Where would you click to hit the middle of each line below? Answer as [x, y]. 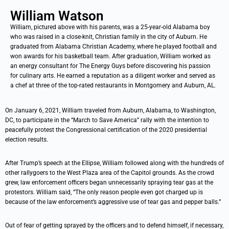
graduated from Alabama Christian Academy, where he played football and [113, 47]
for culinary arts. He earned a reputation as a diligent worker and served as [113, 76]
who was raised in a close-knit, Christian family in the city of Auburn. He [109, 37]
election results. [27, 140]
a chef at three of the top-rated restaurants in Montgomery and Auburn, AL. [113, 85]
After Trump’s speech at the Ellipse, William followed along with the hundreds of [114, 163]
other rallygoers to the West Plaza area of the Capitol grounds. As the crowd [110, 173]
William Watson [57, 16]
